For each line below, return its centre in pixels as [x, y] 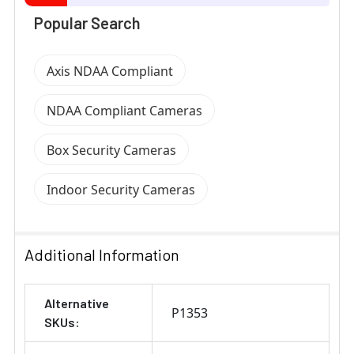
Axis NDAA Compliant [110, 72]
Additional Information [102, 255]
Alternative [77, 303]
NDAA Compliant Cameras [124, 111]
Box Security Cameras [111, 151]
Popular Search [87, 23]
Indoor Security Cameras [121, 190]
